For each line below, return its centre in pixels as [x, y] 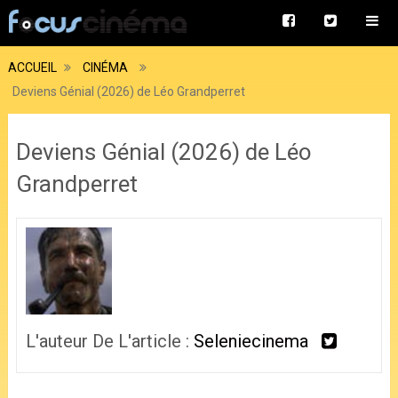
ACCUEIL [32, 68]
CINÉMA [105, 68]
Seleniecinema [251, 341]
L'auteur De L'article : [109, 341]
